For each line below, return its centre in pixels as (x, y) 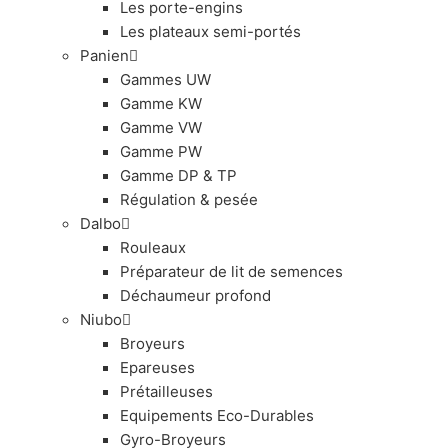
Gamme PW (161, 151)
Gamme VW (161, 127)
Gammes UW (165, 79)
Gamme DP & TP (178, 175)
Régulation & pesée (189, 199)
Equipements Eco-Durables (217, 415)
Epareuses (157, 367)
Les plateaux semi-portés (210, 31)
